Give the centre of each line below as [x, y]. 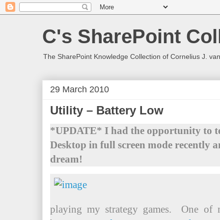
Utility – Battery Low [107, 110]
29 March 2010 [80, 89]
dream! [69, 159]
